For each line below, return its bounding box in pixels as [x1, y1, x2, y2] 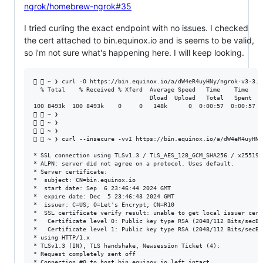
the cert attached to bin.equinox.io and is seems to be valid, [24, 35, 254, 45]
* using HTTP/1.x [33, 234, 90, 241]
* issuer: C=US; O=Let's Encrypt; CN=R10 [33, 201, 174, 208]
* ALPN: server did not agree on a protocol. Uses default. [33, 160, 234, 167]
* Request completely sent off [33, 250, 136, 257]
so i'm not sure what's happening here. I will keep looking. [24, 47, 244, 58]
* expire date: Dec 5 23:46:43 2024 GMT [33, 193, 174, 200]
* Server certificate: [33, 168, 107, 175]
